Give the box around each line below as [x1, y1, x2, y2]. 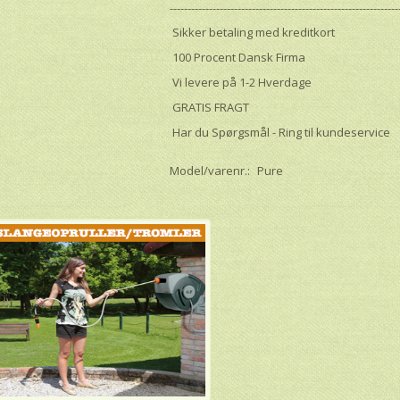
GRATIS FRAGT [170, 98, 250, 115]
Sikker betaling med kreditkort [170, 23, 336, 40]
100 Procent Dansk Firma [170, 48, 306, 65]
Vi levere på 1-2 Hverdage [170, 73, 312, 90]
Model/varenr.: [170, 162, 254, 179]
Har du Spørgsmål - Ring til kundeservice [170, 123, 391, 140]
